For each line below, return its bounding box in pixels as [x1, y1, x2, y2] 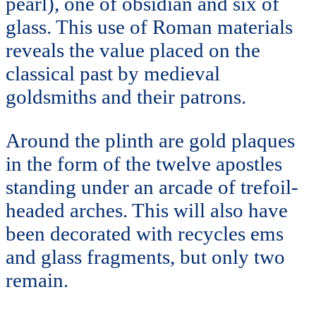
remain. [6, 268, 68, 291]
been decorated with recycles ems [6, 221, 284, 245]
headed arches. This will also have [6, 198, 288, 221]
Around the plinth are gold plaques [6, 128, 295, 152]
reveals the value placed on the [6, 38, 260, 61]
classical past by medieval [6, 61, 220, 85]
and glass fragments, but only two [6, 245, 285, 268]
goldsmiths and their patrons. [6, 85, 246, 108]
